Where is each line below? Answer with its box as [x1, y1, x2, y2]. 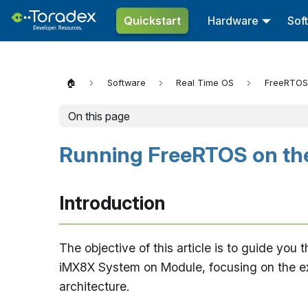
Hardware [207, 13, 258, 27]
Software [107, 78, 146, 89]
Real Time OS [176, 78, 234, 89]
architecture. [59, 279, 129, 294]
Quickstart [123, 13, 181, 27]
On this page [67, 109, 130, 123]
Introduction [59, 192, 165, 214]
